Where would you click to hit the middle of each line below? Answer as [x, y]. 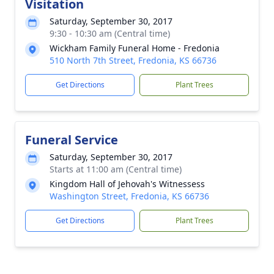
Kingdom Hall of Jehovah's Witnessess [127, 184]
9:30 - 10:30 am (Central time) [110, 33]
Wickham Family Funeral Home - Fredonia [135, 48]
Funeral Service [72, 140]
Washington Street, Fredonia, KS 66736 [129, 196]
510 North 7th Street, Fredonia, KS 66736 [133, 60]
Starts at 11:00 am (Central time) [116, 169]
